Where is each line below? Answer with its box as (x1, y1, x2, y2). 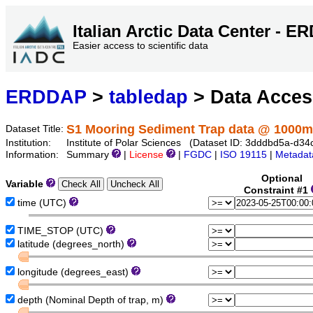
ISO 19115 (220, 150, 267, 161)
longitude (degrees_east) (15, 267, 131, 278)
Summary (66, 150, 112, 161)
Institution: (6, 138, 54, 149)
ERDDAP (6, 86, 87, 108)
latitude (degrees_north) (15, 239, 127, 250)
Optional (261, 173, 303, 184)
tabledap (109, 86, 188, 108)
